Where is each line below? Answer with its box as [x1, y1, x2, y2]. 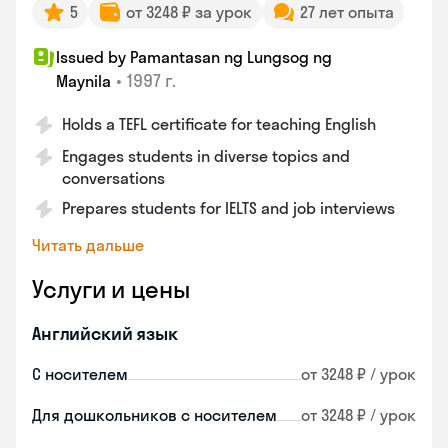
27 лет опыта [300, 2, 394, 22]
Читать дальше [32, 235, 144, 255]
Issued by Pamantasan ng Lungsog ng [56, 47, 332, 67]
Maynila [56, 71, 111, 91]
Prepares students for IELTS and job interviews [62, 198, 395, 218]
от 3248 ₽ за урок [126, 2, 252, 22]
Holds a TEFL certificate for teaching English [62, 114, 376, 134]
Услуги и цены [32, 274, 190, 304]
